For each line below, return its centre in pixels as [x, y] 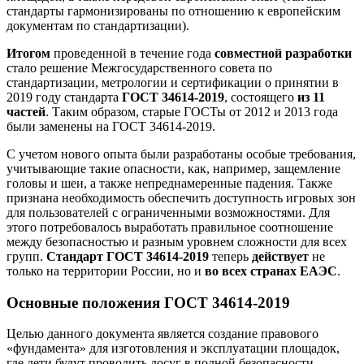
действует [280, 256]
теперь [230, 256]
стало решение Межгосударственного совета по [139, 67]
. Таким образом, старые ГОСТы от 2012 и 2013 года [192, 111]
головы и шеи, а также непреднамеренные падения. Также [169, 183]
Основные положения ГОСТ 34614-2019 [148, 302]
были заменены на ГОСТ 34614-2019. [111, 126]
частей [26, 111]
